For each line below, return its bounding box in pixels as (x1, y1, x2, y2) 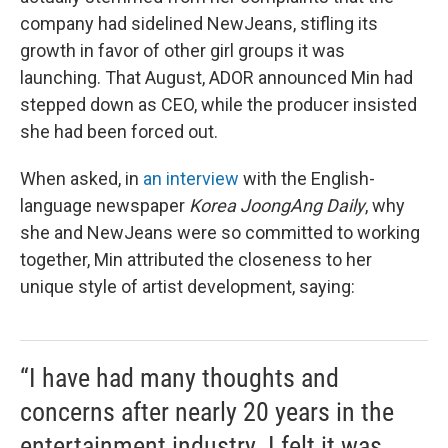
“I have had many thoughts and (20, 363, 339, 393)
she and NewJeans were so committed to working (20, 222, 420, 243)
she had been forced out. (20, 121, 218, 142)
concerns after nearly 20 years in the (20, 397, 394, 427)
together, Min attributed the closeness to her (20, 249, 372, 270)
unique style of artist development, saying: (20, 276, 355, 297)
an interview (143, 168, 239, 189)
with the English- (239, 168, 375, 189)
